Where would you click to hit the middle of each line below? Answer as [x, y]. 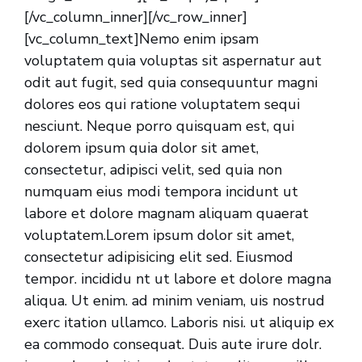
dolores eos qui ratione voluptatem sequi [162, 105]
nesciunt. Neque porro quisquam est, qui [159, 126]
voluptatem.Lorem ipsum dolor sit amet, [159, 236]
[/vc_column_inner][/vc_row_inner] [136, 17]
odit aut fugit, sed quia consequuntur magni [171, 83]
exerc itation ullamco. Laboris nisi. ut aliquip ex [179, 323]
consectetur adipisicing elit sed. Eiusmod [159, 257]
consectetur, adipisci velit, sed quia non [153, 170]
